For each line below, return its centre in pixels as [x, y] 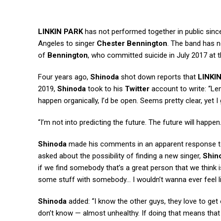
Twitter [137, 89]
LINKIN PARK [60, 32]
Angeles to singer [67, 43]
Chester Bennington [132, 43]
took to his [105, 89]
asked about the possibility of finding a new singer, [120, 156]
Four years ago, [64, 77]
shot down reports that [158, 77]
